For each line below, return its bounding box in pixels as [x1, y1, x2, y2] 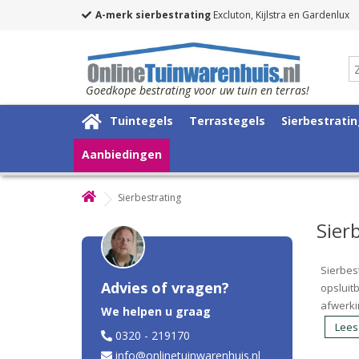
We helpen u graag [101, 303, 211, 319]
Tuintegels [110, 112, 173, 128]
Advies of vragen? [101, 277, 229, 297]
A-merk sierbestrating [95, 8, 211, 22]
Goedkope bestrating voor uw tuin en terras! [86, 82, 309, 98]
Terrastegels [189, 112, 265, 128]
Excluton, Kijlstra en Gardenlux [211, 8, 349, 22]
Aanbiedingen [82, 146, 162, 162]
